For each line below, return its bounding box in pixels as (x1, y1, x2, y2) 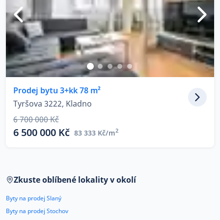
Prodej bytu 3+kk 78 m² (13, 85, 101, 96)
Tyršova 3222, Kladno (13, 98, 92, 109)
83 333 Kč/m (74, 128, 115, 137)
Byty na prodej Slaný (6, 194, 61, 202)
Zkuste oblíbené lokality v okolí (14, 174, 136, 185)
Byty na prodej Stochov (6, 207, 68, 215)
